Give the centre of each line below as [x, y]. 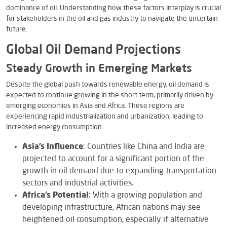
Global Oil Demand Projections [93, 50]
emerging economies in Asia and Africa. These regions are [95, 106]
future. [17, 29]
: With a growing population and [145, 195]
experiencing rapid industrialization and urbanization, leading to [105, 116]
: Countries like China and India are [144, 147]
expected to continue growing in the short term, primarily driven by [110, 95]
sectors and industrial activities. [78, 183]
